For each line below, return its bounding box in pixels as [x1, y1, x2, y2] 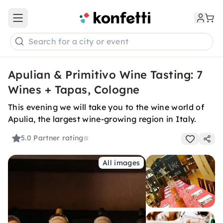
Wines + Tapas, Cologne [8, 83, 140, 97]
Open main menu [17, 17, 77, 27]
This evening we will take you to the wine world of [8, 102, 205, 112]
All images [103, 158, 140, 167]
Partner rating [33, 133, 84, 143]
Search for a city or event [28, 36, 129, 47]
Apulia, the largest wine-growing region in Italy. [8, 114, 197, 124]
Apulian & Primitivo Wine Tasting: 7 [8, 68, 203, 82]
